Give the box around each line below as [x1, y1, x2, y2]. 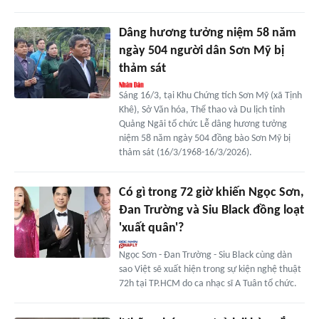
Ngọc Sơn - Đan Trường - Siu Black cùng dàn [118, 249, 292, 261]
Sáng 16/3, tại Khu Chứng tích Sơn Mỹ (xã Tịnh [118, 90, 302, 101]
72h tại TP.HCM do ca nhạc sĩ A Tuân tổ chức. [118, 278, 297, 289]
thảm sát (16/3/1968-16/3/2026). [118, 147, 252, 158]
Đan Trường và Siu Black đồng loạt [118, 203, 304, 217]
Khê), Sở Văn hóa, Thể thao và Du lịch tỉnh [118, 104, 285, 115]
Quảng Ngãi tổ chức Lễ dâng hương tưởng [118, 118, 287, 130]
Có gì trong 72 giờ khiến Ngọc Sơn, [118, 185, 304, 199]
